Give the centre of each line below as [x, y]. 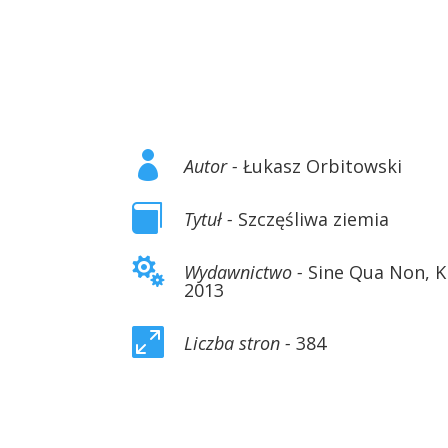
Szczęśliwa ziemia [311, 218]
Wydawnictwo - [243, 271]
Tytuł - [208, 218]
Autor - [211, 165]
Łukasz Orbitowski [320, 165]
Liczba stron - [237, 342]
